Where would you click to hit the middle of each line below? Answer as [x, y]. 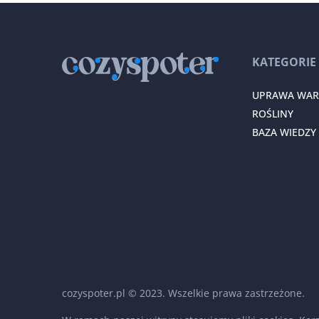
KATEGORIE [284, 62]
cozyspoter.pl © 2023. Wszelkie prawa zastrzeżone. [183, 293]
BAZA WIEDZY [284, 132]
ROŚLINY [272, 114]
